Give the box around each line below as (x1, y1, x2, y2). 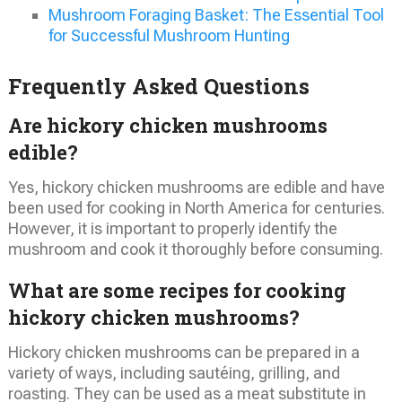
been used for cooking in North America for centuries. (7, 197, 385, 217)
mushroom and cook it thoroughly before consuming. (7, 239, 383, 258)
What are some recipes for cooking (7, 276, 346, 303)
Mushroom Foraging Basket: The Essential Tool (48, 5, 384, 25)
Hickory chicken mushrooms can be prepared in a (7, 342, 360, 362)
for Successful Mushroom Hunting (48, 26, 290, 46)
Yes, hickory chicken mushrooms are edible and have (7, 177, 385, 197)
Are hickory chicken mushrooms (7, 111, 328, 138)
